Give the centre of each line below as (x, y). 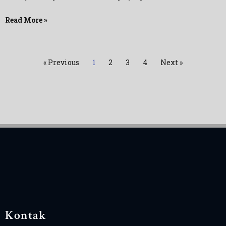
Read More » (26, 20)
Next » (172, 62)
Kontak (26, 215)
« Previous (61, 62)
